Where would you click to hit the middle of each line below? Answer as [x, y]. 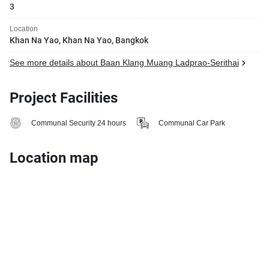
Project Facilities [64, 98]
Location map [54, 158]
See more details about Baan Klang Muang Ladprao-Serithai [124, 63]
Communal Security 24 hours [79, 123]
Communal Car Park [192, 123]
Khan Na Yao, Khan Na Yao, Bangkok [79, 40]
